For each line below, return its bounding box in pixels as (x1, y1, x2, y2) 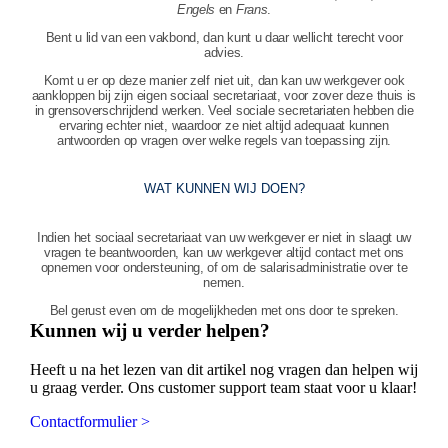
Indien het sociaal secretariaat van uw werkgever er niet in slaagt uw (36, 230, 412, 246)
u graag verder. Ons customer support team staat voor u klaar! (29, 378, 417, 396)
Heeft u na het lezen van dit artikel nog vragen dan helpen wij (29, 360, 418, 378)
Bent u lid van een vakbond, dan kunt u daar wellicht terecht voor (45, 30, 403, 46)
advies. (204, 45, 244, 61)
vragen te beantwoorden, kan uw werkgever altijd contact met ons (43, 245, 405, 261)
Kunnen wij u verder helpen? (29, 320, 270, 342)
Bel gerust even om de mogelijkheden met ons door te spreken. (49, 303, 399, 319)
